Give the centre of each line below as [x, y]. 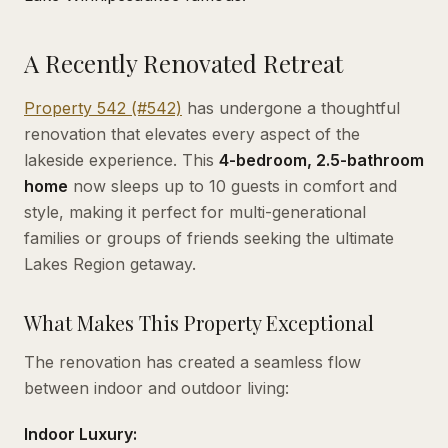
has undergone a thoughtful [291, 107]
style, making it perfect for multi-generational [195, 211]
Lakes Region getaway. [110, 263]
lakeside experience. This [121, 159]
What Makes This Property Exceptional [199, 322]
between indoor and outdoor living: [156, 387]
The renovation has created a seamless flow [192, 361]
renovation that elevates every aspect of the [192, 133]
